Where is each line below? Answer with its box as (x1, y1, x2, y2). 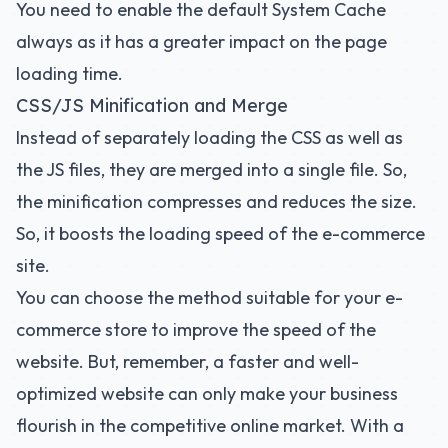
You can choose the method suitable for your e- (16, 286, 403, 309)
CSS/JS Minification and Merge (16, 94, 288, 117)
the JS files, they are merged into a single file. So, (16, 158, 407, 181)
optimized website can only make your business (16, 382, 398, 405)
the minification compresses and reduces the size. (16, 190, 417, 213)
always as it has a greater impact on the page (16, 30, 387, 53)
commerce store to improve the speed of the (16, 318, 376, 341)
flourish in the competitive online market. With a (16, 414, 404, 437)
